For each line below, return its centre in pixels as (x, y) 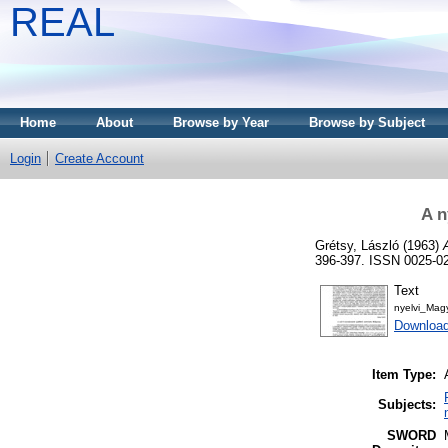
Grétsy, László (357, 245)
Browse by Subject (367, 122)
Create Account (99, 158)
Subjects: (407, 405)
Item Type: (404, 375)
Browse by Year (221, 122)
